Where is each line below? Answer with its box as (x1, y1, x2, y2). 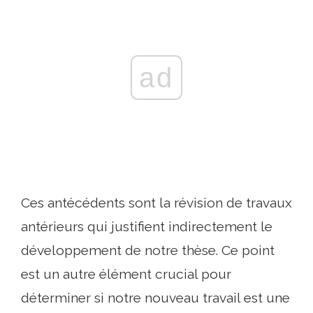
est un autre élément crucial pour (21, 266, 231, 282)
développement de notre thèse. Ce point (21, 242, 275, 259)
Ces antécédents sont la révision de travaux (21, 195, 292, 211)
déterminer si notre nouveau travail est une (21, 290, 290, 306)
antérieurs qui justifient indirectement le (21, 219, 272, 235)
